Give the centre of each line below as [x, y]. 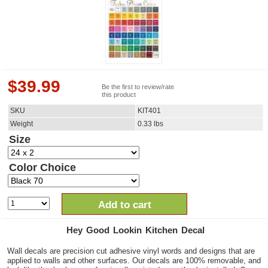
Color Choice [42, 167]
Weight [22, 124]
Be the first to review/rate [138, 87]
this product [119, 95]
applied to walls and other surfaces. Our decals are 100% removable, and [134, 261]
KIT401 [149, 111]
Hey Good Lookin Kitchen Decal [135, 230]
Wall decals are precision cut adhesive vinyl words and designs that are [131, 251]
